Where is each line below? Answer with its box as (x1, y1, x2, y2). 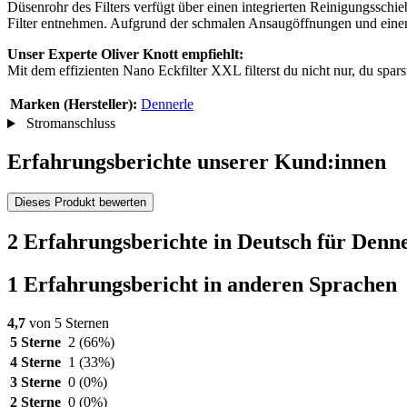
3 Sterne (10, 373, 61, 390)
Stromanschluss (22, 115, 115, 132)
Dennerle (141, 96, 194, 113)
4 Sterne (10, 353, 61, 370)
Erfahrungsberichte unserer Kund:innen (7, 150, 386, 174)
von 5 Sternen (25, 314, 109, 331)
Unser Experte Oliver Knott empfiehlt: (7, 46, 243, 63)
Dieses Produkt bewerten (15, 195, 146, 210)
